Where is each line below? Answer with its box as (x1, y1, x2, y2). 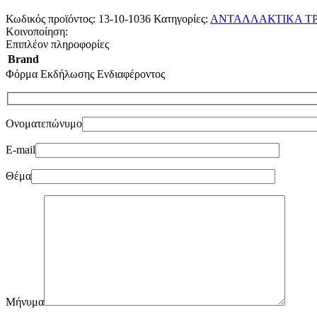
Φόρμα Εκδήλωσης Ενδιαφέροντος (6, 67, 165, 80)
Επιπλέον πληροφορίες (6, 38, 109, 50)
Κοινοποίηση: (6, 25, 68, 38)
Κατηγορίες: (154, 12, 208, 25)
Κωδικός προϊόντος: (6, 12, 98, 25)
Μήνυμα (6, 296, 44, 309)
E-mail (6, 144, 35, 156)
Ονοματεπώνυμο (6, 117, 82, 130)
